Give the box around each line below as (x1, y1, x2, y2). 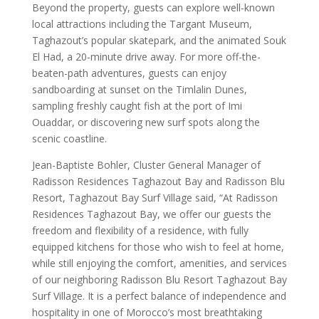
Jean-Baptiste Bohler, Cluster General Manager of (31, 158, 261, 172)
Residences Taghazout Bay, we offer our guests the (31, 207, 271, 221)
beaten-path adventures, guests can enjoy (31, 66, 226, 80)
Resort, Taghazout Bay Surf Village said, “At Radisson (31, 191, 278, 204)
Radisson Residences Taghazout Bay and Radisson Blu (31, 174, 285, 188)
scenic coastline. (31, 132, 107, 145)
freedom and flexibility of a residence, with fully (31, 224, 249, 237)
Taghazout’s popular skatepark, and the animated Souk (31, 33, 286, 47)
